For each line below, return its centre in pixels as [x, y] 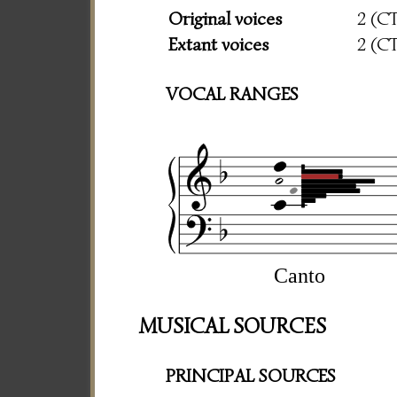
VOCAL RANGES [232, 94]
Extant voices [219, 45]
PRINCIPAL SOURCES [251, 375]
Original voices [226, 19]
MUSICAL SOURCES [233, 327]
